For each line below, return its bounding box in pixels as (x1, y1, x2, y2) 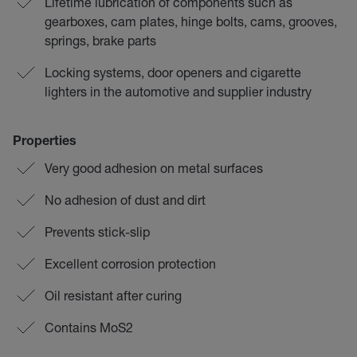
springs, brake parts (45, 33, 156, 48)
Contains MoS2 (45, 320, 133, 335)
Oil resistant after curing (45, 288, 182, 303)
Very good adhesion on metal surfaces (45, 160, 263, 175)
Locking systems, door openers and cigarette (45, 65, 301, 80)
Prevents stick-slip (45, 224, 150, 239)
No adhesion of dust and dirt (45, 192, 206, 207)
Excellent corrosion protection (45, 256, 216, 271)
